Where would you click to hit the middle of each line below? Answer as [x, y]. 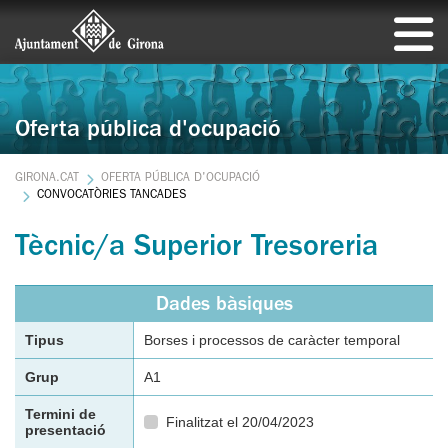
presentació [65, 430]
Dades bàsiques [224, 306]
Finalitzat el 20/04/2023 [239, 422]
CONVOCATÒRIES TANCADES [112, 196]
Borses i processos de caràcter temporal [272, 340]
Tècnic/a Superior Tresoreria [196, 249]
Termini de [60, 414]
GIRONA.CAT [47, 179]
